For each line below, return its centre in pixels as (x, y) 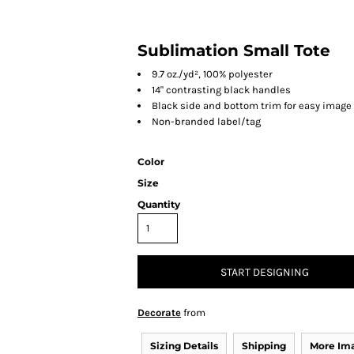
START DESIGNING (265, 273)
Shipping (264, 346)
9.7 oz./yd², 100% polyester (212, 74)
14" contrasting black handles (221, 90)
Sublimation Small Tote (234, 51)
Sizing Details (184, 346)
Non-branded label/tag (206, 121)
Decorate (159, 313)
